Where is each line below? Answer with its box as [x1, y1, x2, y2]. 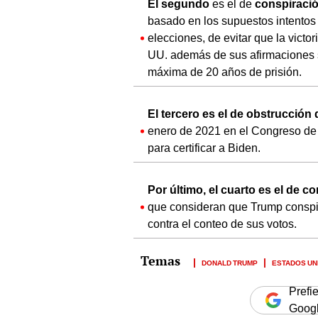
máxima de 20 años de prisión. [148, 65, 302, 79]
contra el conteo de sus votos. [148, 217, 297, 231]
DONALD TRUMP [202, 256, 258, 268]
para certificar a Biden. [148, 141, 261, 155]
